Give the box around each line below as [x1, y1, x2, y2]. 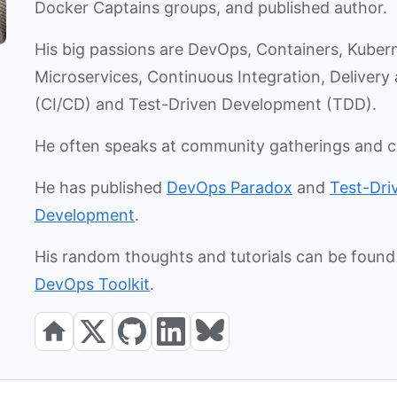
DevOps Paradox [167, 178, 292, 197]
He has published [35, 178, 167, 197]
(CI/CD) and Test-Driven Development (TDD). [35, 95, 377, 113]
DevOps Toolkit [35, 275, 150, 293]
